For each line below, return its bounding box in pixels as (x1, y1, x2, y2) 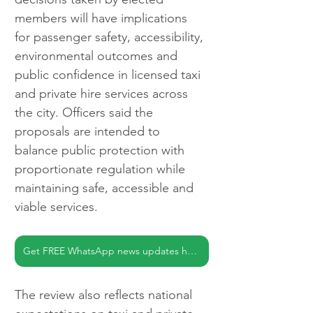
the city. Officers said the (15, 105, 156, 121)
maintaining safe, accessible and (15, 180, 197, 196)
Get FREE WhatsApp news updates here (187, 245, 197, 258)
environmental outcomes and (15, 48, 181, 64)
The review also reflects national (15, 287, 196, 303)
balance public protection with (15, 143, 188, 159)
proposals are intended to (15, 124, 163, 140)
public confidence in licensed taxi (15, 67, 204, 83)
